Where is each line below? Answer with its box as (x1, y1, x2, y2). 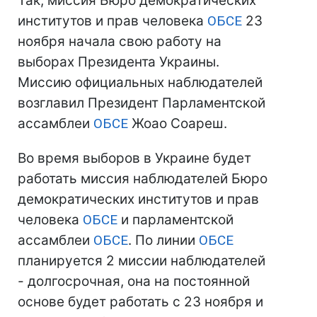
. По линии (128, 232, 199, 248)
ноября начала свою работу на (18, 33, 221, 50)
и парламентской (117, 212, 234, 228)
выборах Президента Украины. (18, 54, 219, 70)
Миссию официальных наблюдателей (18, 74, 263, 91)
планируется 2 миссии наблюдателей (18, 253, 265, 269)
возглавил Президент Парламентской (18, 95, 265, 111)
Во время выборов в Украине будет (18, 150, 251, 166)
